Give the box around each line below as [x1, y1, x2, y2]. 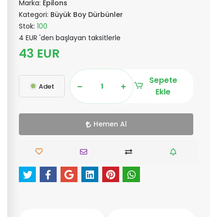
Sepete [149, 75, 177, 86]
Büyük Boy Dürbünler [50, 10, 123, 19]
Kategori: [19, 10, 50, 19]
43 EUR [19, 45, 60, 62]
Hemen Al [93, 119, 127, 129]
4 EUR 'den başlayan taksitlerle [19, 33, 121, 43]
